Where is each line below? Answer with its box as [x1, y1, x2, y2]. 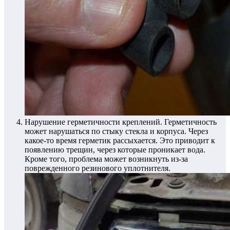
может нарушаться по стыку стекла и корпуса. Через [25, 126, 208, 136]
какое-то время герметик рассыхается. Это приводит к [25, 136, 215, 145]
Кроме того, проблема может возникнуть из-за [25, 154, 188, 163]
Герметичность [162, 117, 217, 126]
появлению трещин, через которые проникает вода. [25, 145, 205, 154]
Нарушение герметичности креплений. [25, 117, 162, 126]
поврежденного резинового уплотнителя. [25, 163, 170, 172]
